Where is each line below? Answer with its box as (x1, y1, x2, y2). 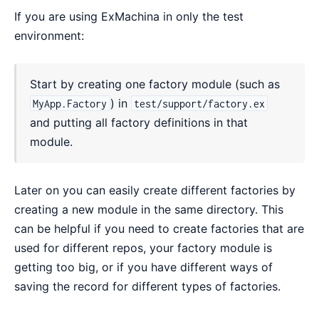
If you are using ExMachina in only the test (14, 9, 244, 23)
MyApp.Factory (33, 97, 108, 110)
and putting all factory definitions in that (30, 115, 249, 130)
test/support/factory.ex (133, 97, 265, 110)
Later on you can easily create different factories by (14, 182, 296, 197)
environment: (14, 28, 84, 43)
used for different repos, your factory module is (14, 240, 272, 255)
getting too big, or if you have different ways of (14, 259, 273, 274)
